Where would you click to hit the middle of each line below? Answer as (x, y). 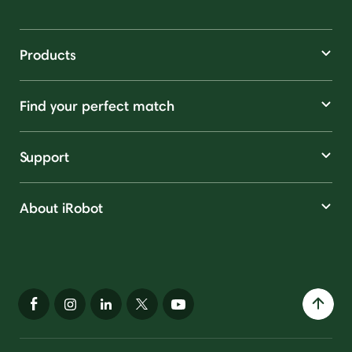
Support (44, 156)
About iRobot (61, 207)
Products (48, 54)
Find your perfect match (97, 105)
